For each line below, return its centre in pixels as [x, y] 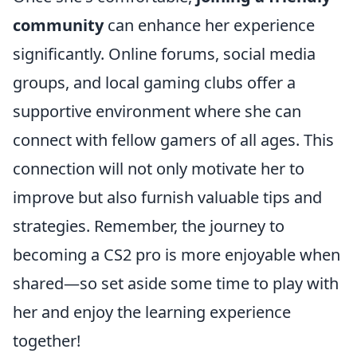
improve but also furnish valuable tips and [167, 197]
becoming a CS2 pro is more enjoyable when [177, 255]
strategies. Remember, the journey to [149, 226]
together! [47, 341]
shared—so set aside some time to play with [176, 283]
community [58, 25]
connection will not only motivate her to [159, 169]
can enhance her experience [209, 25]
